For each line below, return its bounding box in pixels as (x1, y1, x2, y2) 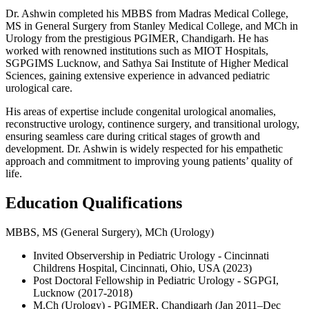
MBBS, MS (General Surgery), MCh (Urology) (6, 226, 214, 239)
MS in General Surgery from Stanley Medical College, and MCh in (6, 20, 298, 32)
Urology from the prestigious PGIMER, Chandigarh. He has (6, 32, 268, 45)
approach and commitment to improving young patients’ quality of (6, 155, 292, 168)
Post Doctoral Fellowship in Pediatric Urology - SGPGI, (33, 275, 279, 287)
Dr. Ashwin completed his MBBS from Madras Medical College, (6, 8, 288, 20)
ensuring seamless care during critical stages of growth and (6, 130, 260, 143)
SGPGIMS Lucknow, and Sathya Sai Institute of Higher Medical (6, 57, 288, 70)
